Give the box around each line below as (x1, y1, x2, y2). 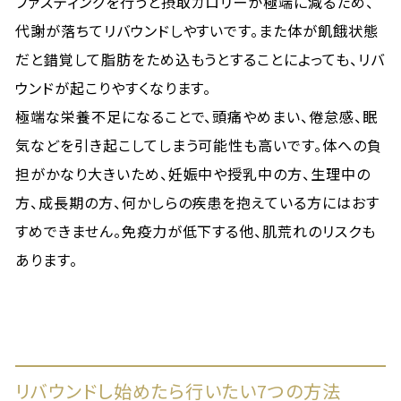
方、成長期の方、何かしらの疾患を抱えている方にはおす (15, 192, 380, 213)
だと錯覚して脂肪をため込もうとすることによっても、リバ (15, 48, 385, 70)
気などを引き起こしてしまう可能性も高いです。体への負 (15, 134, 382, 156)
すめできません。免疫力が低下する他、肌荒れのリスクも (15, 220, 376, 242)
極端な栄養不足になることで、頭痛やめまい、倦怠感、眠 (15, 106, 378, 127)
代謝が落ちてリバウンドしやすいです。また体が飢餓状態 (15, 20, 379, 41)
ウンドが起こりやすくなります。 (15, 77, 212, 98)
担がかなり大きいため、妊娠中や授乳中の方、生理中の (15, 163, 371, 184)
